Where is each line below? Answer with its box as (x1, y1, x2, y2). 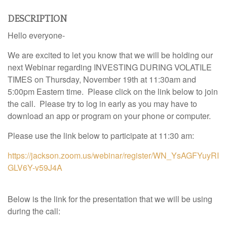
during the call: (8, 205, 60, 217)
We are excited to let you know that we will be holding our (8, 49, 213, 61)
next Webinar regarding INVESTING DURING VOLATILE (8, 61, 212, 73)
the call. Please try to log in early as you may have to (8, 98, 197, 109)
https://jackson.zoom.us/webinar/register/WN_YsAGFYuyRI (8, 149, 219, 161)
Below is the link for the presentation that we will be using (8, 193, 212, 205)
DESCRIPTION (8, 14, 67, 24)
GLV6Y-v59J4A (8, 162, 62, 173)
